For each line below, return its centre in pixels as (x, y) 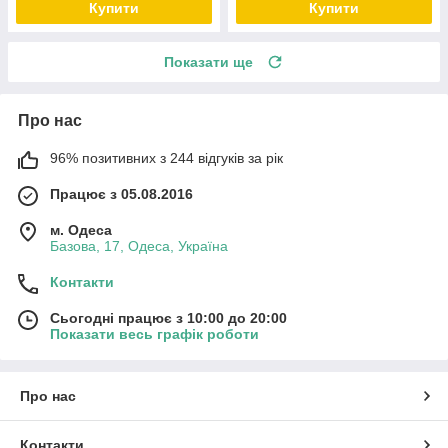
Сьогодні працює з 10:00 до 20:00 (168, 317)
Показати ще (208, 61)
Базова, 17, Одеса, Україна (139, 245)
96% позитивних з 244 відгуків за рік (166, 157)
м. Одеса (81, 229)
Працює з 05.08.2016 (121, 193)
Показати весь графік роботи (154, 333)
